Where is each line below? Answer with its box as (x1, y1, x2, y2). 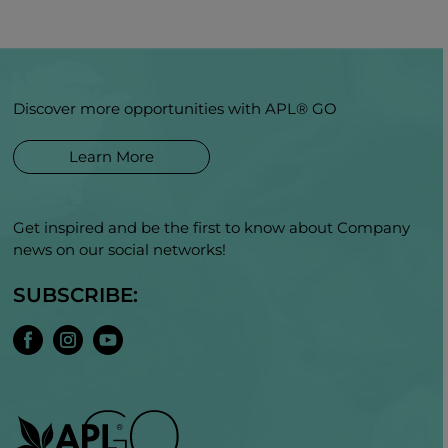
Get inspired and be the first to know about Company (13, 218, 411, 237)
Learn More (68, 147, 154, 166)
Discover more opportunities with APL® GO (13, 99, 338, 118)
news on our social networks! (13, 240, 227, 259)
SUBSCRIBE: (13, 283, 139, 307)
